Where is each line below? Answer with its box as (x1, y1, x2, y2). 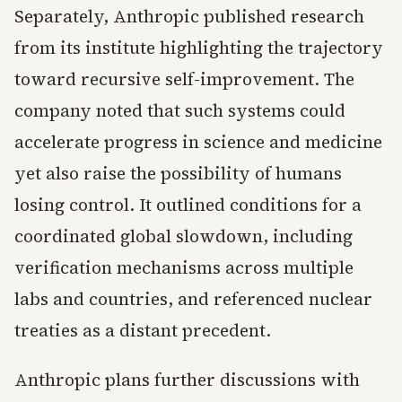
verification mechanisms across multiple (14, 256, 354, 279)
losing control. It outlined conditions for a (14, 193, 362, 216)
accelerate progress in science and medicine (14, 130, 382, 153)
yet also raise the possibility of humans (14, 162, 342, 185)
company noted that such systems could (14, 99, 345, 122)
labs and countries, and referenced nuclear (14, 287, 372, 310)
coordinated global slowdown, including (14, 224, 353, 248)
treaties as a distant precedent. (14, 319, 271, 342)
